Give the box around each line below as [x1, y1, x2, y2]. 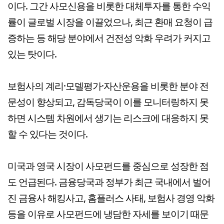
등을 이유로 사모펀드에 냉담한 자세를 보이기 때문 [7, 206, 208, 220]
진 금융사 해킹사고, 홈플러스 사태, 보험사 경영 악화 [7, 190, 214, 204]
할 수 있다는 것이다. [7, 126, 87, 140]
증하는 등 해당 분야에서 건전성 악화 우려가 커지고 [7, 30, 210, 44]
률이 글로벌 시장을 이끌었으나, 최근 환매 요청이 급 [7, 14, 212, 28]
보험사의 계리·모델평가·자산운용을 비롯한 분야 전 [7, 78, 208, 92]
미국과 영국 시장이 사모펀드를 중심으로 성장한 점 [7, 158, 208, 172]
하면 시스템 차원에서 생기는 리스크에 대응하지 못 [7, 110, 208, 124]
